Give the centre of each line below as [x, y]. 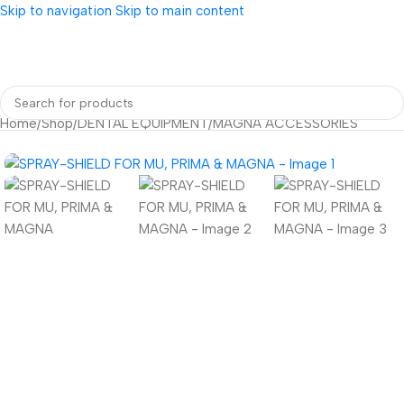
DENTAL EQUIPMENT [143, 124]
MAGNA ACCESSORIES [285, 124]
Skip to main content [180, 11]
